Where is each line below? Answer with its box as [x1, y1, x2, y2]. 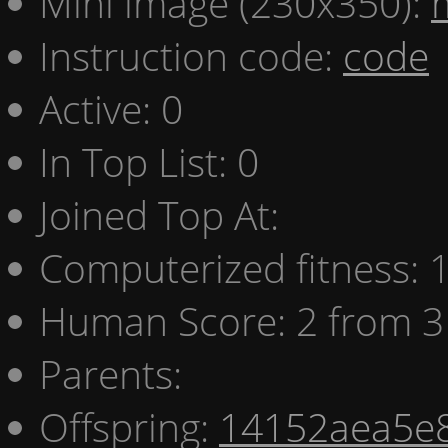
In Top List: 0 [39, 134, 259, 188]
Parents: [39, 346, 182, 400]
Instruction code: [39, 28, 343, 82]
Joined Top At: [39, 187, 279, 241]
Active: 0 [39, 81, 183, 135]
